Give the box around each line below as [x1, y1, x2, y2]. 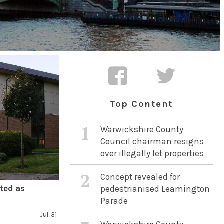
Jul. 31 [39, 211, 57, 218]
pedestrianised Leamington [100, 184, 210, 194]
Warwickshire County [100, 124, 183, 134]
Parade [100, 196, 128, 206]
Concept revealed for [100, 172, 180, 182]
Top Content [110, 98, 173, 109]
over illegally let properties [100, 148, 204, 158]
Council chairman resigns [100, 136, 204, 146]
